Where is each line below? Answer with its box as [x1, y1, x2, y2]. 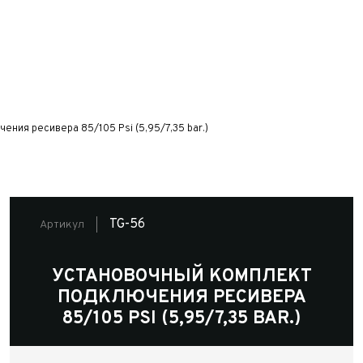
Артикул [40, 217, 84, 232]
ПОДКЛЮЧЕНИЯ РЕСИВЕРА [57, 287, 306, 309]
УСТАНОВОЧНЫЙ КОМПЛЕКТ [51, 266, 312, 288]
